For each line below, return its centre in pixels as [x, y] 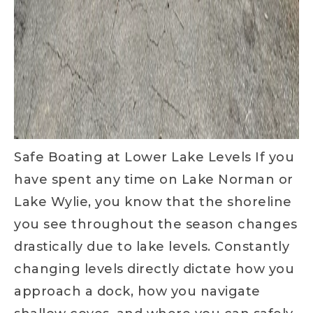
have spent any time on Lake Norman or [154, 180]
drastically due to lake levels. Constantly [152, 247]
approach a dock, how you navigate [137, 291]
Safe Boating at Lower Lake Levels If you [154, 157]
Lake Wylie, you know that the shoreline [153, 202]
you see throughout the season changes [156, 224]
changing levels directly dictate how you [154, 269]
